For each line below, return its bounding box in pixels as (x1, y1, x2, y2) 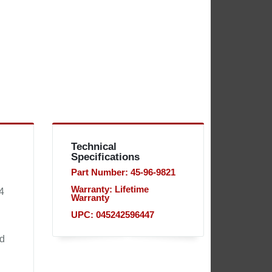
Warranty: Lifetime (70, 185, 149, 194)
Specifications (70, 151, 140, 163)
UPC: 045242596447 (70, 210, 154, 220)
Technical (70, 141, 117, 152)
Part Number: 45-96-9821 (70, 168, 175, 177)
